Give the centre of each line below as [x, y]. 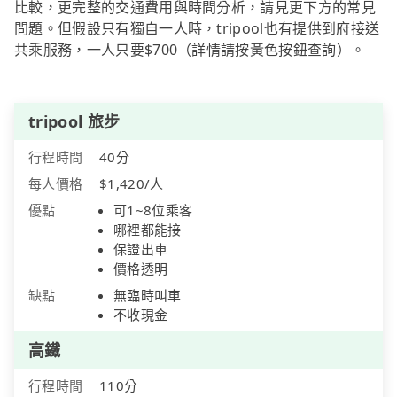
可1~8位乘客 [153, 210]
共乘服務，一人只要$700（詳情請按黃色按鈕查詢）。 [190, 50]
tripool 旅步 [74, 122]
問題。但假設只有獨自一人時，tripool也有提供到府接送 [197, 29]
